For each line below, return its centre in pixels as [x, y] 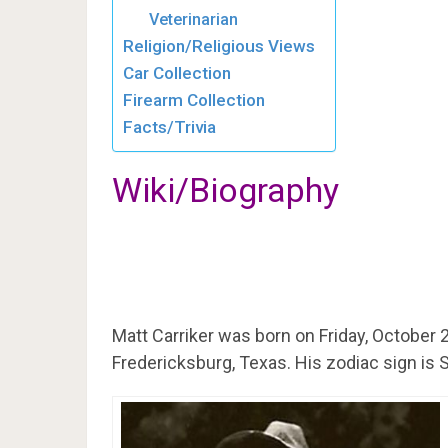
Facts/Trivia [169, 126]
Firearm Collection [194, 99]
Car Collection [177, 72]
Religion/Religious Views [219, 45]
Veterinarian [193, 19]
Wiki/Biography [225, 189]
